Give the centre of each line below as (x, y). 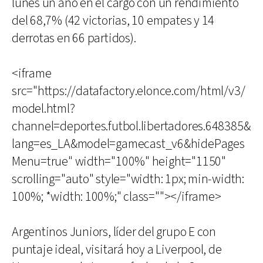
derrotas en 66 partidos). (74, 38)
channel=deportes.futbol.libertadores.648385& (131, 127)
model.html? (43, 109)
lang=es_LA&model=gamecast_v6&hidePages (128, 144)
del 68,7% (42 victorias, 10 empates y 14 (113, 21)
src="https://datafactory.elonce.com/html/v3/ (129, 91)
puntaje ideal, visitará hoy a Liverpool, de (117, 250)
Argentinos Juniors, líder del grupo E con (114, 232)
